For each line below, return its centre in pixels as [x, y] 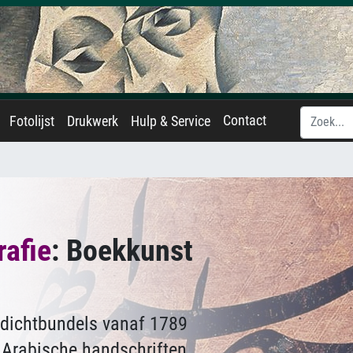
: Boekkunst [122, 250]
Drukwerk [93, 121]
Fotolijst [32, 121]
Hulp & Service [171, 121]
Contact [245, 121]
